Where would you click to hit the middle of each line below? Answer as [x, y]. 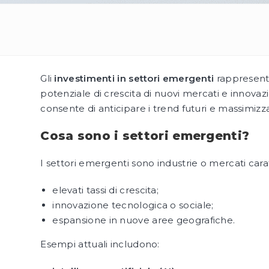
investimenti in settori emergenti [134, 78]
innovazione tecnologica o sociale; [133, 205]
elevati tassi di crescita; [106, 190]
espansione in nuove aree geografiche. [144, 220]
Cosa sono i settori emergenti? [145, 136]
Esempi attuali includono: [100, 244]
